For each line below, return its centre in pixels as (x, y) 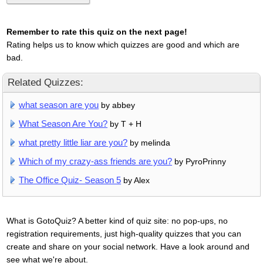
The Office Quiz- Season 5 (70, 180)
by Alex (136, 180)
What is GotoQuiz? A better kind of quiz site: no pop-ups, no (117, 220)
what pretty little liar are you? (73, 142)
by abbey (117, 105)
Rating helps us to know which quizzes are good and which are (123, 44)
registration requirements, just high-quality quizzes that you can (124, 233)
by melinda (149, 142)
